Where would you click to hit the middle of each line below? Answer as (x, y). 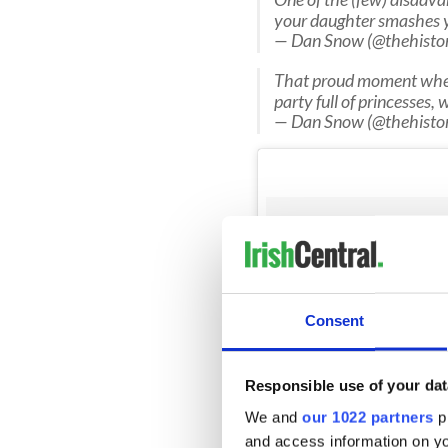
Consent (334, 320)
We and (273, 417)
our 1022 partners (368, 417)
